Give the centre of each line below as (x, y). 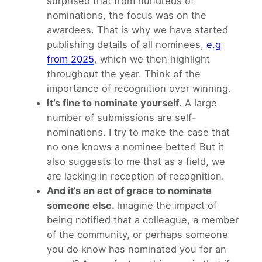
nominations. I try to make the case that (138, 132)
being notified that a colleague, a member (143, 220)
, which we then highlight (152, 59)
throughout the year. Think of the (124, 73)
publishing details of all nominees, (127, 44)
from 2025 (70, 59)
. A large (198, 103)
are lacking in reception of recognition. (136, 176)
